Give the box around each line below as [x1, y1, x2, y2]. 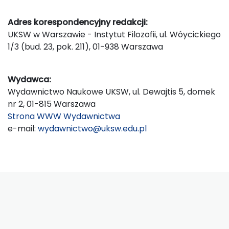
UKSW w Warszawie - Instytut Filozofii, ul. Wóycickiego [8, 28, 221, 40]
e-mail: [8, 122, 38, 134]
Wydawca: [8, 73, 51, 85]
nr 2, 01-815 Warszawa [8, 98, 96, 110]
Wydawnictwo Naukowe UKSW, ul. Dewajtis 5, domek [8, 85, 215, 98]
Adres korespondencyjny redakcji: [8, 16, 148, 28]
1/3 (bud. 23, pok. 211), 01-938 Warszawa [8, 40, 163, 53]
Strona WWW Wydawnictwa [8, 110, 120, 122]
